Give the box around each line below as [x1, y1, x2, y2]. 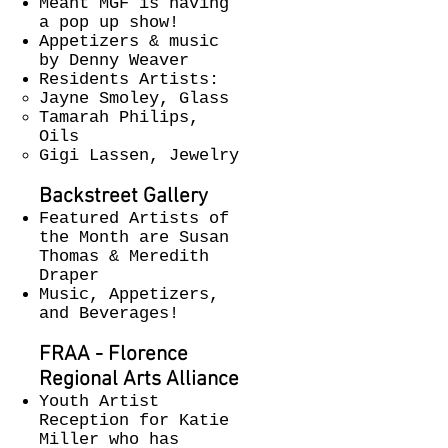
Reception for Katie [39, 411, 229, 430]
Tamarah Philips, [39, 108, 199, 127]
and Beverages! [39, 304, 189, 323]
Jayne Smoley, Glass [39, 89, 229, 108]
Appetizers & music [39, 32, 219, 51]
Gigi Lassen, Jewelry [39, 146, 239, 165]
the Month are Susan [39, 228, 229, 247]
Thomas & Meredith [39, 247, 209, 266]
